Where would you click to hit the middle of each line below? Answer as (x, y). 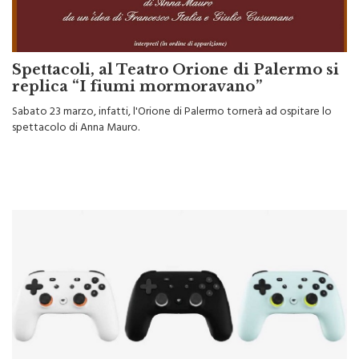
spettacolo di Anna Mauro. (76, 107)
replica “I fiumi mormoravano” (137, 65)
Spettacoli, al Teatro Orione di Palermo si (175, 48)
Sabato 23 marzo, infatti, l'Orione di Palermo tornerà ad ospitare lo (172, 91)
